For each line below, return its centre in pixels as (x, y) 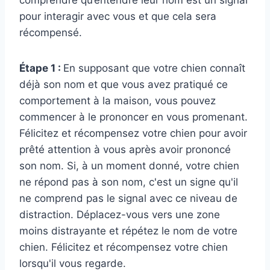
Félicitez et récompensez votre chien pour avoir (133, 133)
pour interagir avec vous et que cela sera (118, 17)
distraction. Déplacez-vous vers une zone (120, 215)
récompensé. (51, 33)
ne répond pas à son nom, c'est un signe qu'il (129, 182)
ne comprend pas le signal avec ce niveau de (128, 199)
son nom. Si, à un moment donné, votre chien (129, 166)
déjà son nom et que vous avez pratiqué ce (124, 85)
